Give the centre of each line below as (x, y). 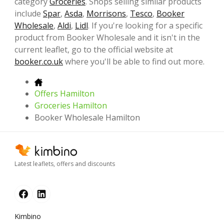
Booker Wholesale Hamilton (87, 117)
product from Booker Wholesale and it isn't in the (107, 37)
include (29, 13)
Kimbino (28, 216)
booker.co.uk (39, 61)
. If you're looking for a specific (145, 25)
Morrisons (106, 13)
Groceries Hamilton (71, 105)
